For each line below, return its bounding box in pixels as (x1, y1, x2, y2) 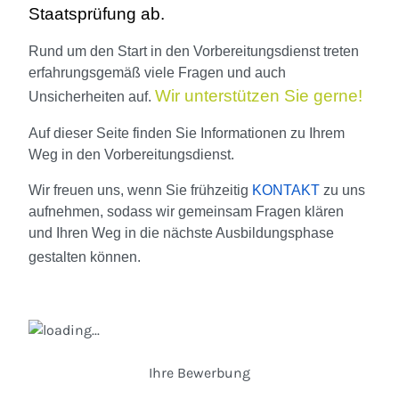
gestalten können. (28, 249, 141, 265)
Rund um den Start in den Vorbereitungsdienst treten (28, 44, 359, 60)
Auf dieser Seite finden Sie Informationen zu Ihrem (28, 126, 345, 142)
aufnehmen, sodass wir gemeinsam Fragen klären (28, 204, 344, 220)
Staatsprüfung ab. (28, 4, 165, 24)
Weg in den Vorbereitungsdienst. (28, 147, 234, 163)
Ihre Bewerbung (149, 364, 250, 382)
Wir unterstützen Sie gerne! (155, 86, 362, 106)
